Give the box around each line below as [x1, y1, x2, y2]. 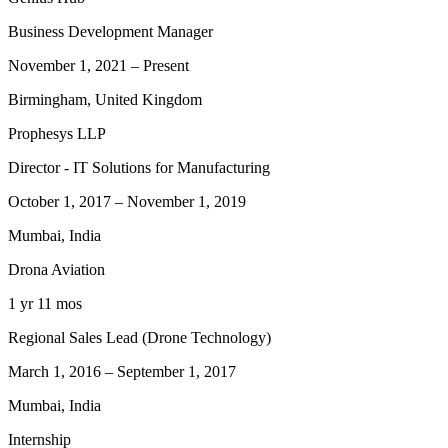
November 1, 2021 [8, 56, 127, 74]
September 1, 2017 [117, 362, 236, 380]
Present [143, 56, 189, 74]
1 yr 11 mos [8, 294, 82, 312]
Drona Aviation [8, 260, 105, 278]
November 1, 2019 [127, 192, 246, 210]
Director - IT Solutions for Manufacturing [8, 158, 270, 176]
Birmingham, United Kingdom [8, 90, 202, 108]
